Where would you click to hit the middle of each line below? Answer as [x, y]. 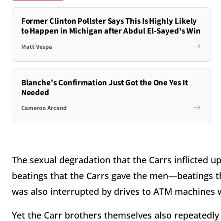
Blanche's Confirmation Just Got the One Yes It [104, 83]
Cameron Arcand [44, 108]
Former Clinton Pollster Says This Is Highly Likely [109, 21]
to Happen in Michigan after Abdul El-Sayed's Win [111, 31]
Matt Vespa [37, 47]
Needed [35, 92]
